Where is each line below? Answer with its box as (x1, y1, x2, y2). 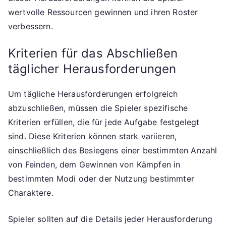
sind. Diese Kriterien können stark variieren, (8, 131, 177, 141)
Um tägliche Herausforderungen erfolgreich (8, 88, 178, 99)
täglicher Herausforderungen (8, 61, 177, 76)
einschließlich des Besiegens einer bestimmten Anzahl (8, 145, 217, 155)
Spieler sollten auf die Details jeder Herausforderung (8, 213, 213, 224)
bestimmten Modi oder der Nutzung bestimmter (8, 173, 194, 184)
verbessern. (8, 21, 53, 31)
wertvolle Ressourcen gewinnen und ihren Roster (8, 7, 198, 17)
